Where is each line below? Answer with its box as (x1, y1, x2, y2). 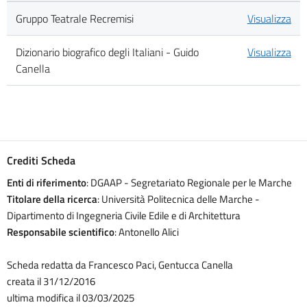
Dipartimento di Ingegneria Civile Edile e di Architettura (7, 208, 241, 224)
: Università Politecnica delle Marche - (97, 191, 260, 208)
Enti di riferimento (7, 175, 86, 191)
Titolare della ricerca (7, 191, 97, 208)
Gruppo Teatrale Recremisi (15, 10, 134, 27)
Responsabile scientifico (7, 224, 114, 241)
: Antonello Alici (114, 224, 179, 241)
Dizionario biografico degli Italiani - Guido (15, 44, 199, 61)
